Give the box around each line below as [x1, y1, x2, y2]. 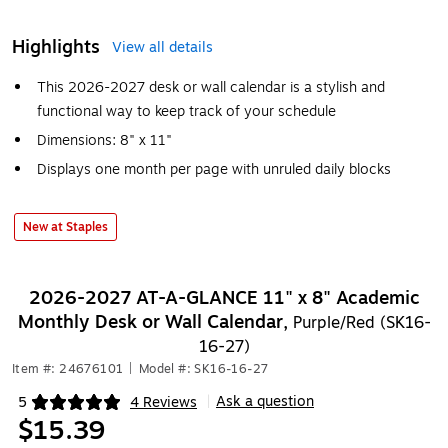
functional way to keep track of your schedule [37, 101, 336, 122]
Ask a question [216, 391, 314, 412]
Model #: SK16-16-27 [138, 360, 269, 378]
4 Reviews [130, 391, 197, 413]
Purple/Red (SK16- [292, 311, 431, 335]
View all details [112, 37, 213, 58]
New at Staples [23, 218, 108, 236]
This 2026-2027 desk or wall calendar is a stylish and [37, 77, 385, 98]
